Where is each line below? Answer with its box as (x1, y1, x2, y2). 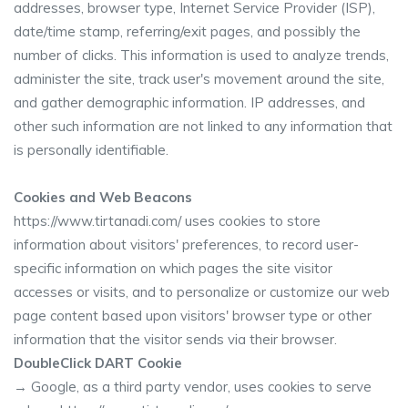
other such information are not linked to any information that (14, 117, 393, 135)
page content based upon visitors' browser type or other (14, 307, 372, 324)
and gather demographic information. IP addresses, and (14, 94, 365, 111)
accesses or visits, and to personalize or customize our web (14, 283, 390, 301)
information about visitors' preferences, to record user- (14, 236, 359, 253)
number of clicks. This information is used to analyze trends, (14, 46, 389, 64)
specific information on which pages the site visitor (14, 260, 332, 277)
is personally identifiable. (14, 141, 168, 158)
